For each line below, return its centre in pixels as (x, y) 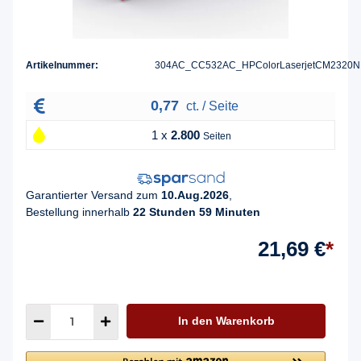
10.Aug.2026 (195, 195)
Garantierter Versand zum (93, 195)
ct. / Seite (210, 106)
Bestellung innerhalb (79, 212)
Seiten (217, 137)
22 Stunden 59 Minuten (197, 212)
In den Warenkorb (226, 320)
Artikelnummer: (62, 66)
